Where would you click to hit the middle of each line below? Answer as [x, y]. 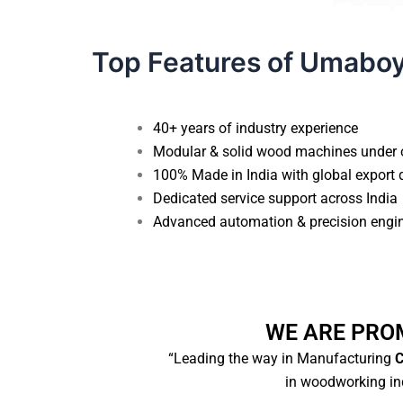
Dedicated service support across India [275, 198]
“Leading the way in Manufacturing [279, 358]
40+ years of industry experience [255, 128]
